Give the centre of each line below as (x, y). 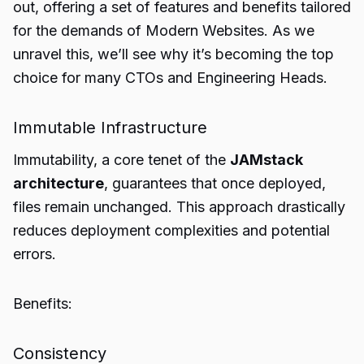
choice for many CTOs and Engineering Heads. (170, 78)
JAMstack (266, 160)
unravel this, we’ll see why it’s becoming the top (173, 54)
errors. (35, 254)
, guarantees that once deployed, (215, 183)
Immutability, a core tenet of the (121, 160)
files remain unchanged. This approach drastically (179, 207)
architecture (58, 183)
